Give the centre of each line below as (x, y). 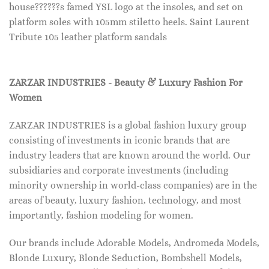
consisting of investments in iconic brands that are (119, 140)
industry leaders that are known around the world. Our (130, 155)
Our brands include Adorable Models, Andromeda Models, (134, 243)
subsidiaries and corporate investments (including (119, 170)
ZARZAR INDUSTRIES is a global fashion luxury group (128, 125)
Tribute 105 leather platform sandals (88, 37)
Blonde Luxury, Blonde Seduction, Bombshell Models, (125, 258)
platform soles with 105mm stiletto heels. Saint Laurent (129, 22)
